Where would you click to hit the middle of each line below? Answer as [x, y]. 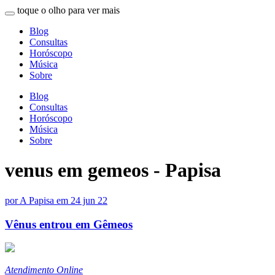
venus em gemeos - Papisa [113, 170]
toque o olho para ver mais [68, 10]
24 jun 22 [89, 200]
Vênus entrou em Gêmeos [69, 224]
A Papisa [37, 200]
